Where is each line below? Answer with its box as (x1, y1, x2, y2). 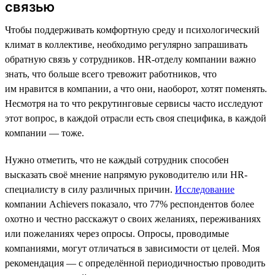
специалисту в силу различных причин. (5, 184, 175, 195)
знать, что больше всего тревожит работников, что (5, 68, 217, 79)
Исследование (175, 184, 234, 195)
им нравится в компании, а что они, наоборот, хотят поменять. (5, 83, 267, 94)
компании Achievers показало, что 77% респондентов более (5, 198, 254, 209)
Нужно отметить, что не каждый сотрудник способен (5, 154, 229, 165)
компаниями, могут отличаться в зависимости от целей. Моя (5, 242, 260, 254)
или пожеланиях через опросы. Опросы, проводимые (5, 228, 229, 239)
